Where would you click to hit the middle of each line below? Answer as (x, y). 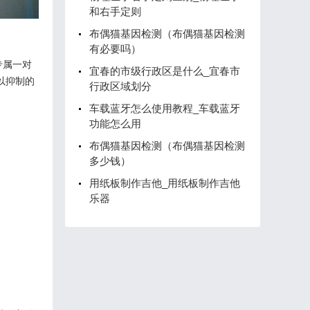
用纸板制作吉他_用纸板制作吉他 (165, 183)
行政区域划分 (120, 86)
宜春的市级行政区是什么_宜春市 (165, 71)
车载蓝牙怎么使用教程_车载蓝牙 (165, 108)
